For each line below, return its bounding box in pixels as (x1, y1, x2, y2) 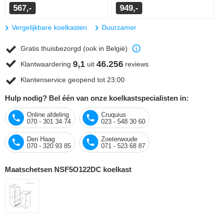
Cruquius (101, 110, 126, 118)
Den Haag (27, 135, 55, 143)
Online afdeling (27, 110, 69, 118)
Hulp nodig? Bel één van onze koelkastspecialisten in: (5, 93, 189, 102)
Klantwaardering (21, 60, 71, 68)
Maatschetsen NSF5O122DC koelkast (5, 165, 131, 174)
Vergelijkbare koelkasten (12, 23, 87, 32)
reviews (125, 60, 149, 68)
